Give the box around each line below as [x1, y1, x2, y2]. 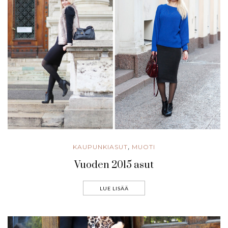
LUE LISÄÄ [99, 185, 129, 191]
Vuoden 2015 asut [74, 158, 154, 172]
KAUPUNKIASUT [73, 142, 128, 151]
